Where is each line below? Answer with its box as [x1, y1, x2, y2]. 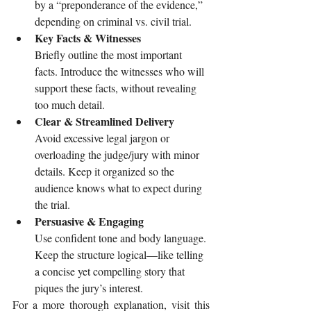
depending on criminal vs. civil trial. [35, 14, 192, 29]
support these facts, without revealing [35, 81, 199, 96]
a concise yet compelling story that [35, 264, 187, 279]
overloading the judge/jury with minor [35, 147, 202, 162]
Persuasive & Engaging [35, 213, 144, 230]
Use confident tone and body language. [35, 230, 209, 246]
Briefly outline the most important [35, 47, 185, 62]
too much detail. [35, 97, 105, 112]
